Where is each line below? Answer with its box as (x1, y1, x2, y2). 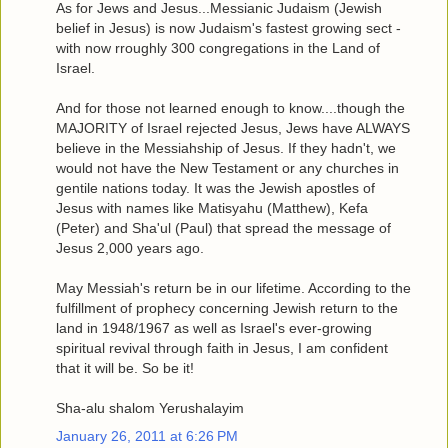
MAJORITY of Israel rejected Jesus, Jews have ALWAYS (56, 120, 410, 137)
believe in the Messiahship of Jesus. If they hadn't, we (56, 140, 396, 157)
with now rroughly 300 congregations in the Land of (56, 40, 380, 57)
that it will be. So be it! (56, 360, 194, 377)
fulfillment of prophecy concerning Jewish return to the (56, 300, 398, 317)
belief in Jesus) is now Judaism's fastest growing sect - (56, 20, 401, 37)
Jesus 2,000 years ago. (56, 240, 204, 257)
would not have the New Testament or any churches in (56, 160, 399, 177)
